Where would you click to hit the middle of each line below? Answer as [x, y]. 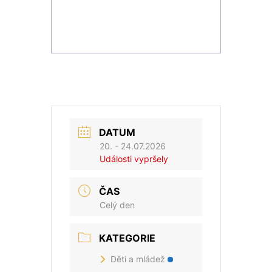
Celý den [117, 205]
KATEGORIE [127, 238]
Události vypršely [134, 158]
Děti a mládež [138, 259]
